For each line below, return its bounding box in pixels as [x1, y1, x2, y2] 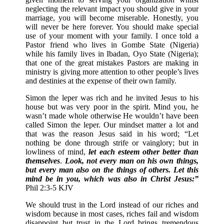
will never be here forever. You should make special [25, 22, 198, 31]
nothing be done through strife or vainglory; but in [25, 138, 198, 147]
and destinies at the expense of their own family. [25, 76, 179, 85]
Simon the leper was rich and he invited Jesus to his [25, 93, 198, 102]
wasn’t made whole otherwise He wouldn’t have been [25, 111, 198, 120]
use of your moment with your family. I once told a [25, 31, 198, 40]
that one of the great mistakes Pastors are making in [25, 58, 198, 67]
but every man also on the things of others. [25, 165, 171, 174]
